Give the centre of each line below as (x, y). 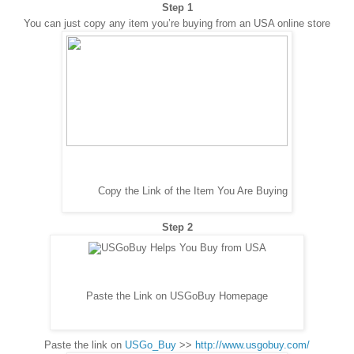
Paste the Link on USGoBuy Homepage (177, 296)
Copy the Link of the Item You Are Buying (193, 191)
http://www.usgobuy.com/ (252, 345)
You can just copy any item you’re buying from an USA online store (177, 23)
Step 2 (177, 227)
